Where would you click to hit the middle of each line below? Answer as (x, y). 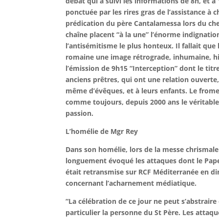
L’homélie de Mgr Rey (102, 131)
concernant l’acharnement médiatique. (131, 183)
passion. (80, 113)
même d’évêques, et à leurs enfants (126, 91)
